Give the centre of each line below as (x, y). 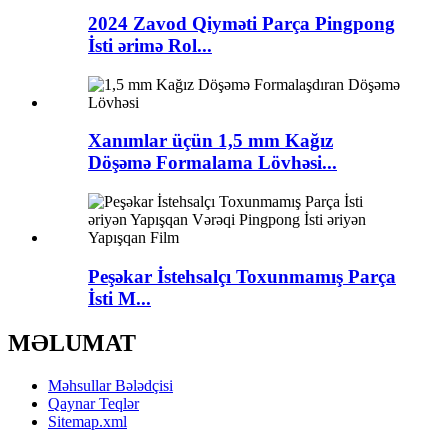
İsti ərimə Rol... (150, 45)
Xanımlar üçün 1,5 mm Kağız (210, 141)
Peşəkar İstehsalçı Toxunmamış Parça (242, 276)
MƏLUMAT (72, 342)
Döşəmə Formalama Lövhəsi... (212, 163)
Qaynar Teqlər (93, 403)
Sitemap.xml (87, 421)
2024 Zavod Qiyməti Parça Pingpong (241, 23)
